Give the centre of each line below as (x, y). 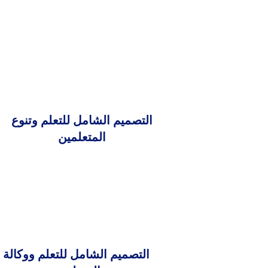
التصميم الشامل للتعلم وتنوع (82, 120)
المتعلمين (82, 137)
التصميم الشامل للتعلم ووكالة (76, 254)
